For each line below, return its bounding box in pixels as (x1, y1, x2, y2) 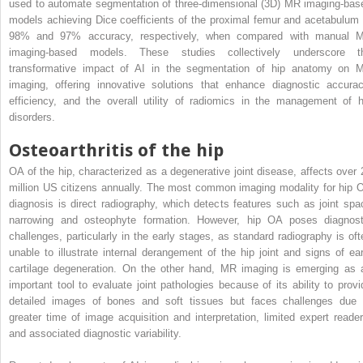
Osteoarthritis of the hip (9, 139, 224, 160)
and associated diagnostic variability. (9, 327, 181, 340)
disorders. (9, 110, 55, 123)
